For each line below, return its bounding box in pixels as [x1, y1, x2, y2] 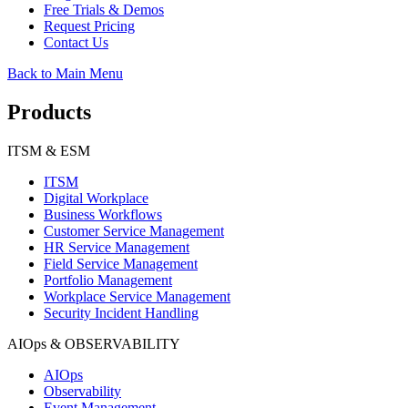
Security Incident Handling [44, 304, 199, 321]
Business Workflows [44, 206, 162, 222]
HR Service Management [44, 239, 189, 255]
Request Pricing [44, 18, 135, 34]
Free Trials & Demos [44, 2, 164, 17]
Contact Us [44, 35, 108, 50]
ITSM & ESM [7, 142, 90, 158]
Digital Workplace [44, 189, 148, 206]
